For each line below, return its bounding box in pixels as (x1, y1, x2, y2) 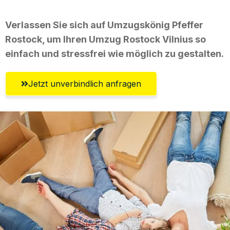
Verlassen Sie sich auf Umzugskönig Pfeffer (5, 19, 203, 30)
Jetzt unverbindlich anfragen (28, 78, 141, 89)
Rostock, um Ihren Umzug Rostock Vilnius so (5, 33, 206, 45)
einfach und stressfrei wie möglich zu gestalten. (5, 48, 224, 59)
